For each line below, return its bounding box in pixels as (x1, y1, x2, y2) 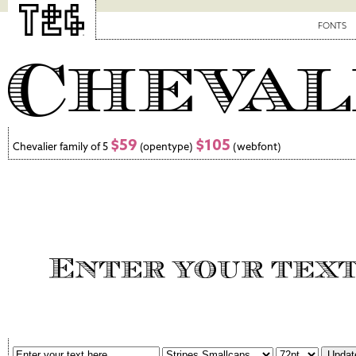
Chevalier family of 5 (13, 140, 110, 153)
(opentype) (140, 140, 193, 153)
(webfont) (233, 140, 281, 153)
